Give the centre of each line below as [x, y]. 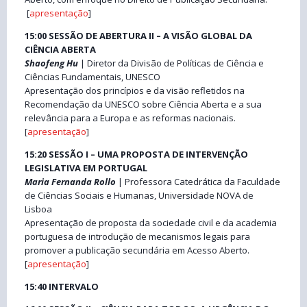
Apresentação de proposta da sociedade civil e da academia [151, 222]
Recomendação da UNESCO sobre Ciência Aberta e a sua [143, 104]
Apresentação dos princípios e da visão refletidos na [135, 90]
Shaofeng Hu [52, 63]
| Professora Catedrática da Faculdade [199, 181]
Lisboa [38, 209]
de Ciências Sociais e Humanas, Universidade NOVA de [139, 195]
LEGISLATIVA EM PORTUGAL [86, 168]
